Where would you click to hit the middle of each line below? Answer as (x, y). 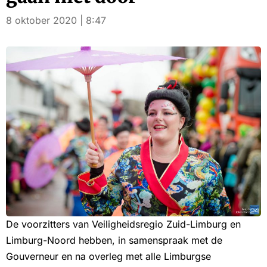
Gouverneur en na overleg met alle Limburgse (108, 256)
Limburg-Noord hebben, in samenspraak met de (114, 240)
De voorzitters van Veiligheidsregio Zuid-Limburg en (123, 224)
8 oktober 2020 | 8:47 (56, 21)
